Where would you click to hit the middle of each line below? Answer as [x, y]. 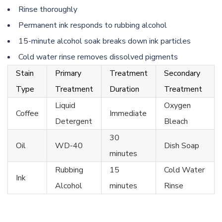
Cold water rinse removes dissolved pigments [98, 57]
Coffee [27, 113]
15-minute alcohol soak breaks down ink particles [105, 41]
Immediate [128, 113]
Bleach [176, 121]
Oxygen [177, 105]
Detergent [74, 121]
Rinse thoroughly [48, 9]
